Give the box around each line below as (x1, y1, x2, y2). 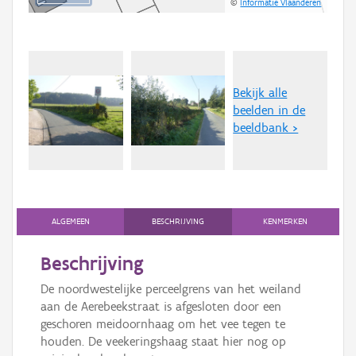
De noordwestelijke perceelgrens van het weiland (41, 281, 301, 297)
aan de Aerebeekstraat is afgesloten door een (41, 299, 281, 315)
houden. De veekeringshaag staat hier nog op (41, 334, 286, 350)
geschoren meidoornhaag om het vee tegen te (41, 316, 285, 332)
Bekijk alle (233, 85, 288, 101)
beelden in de (233, 103, 306, 118)
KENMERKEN (263, 216, 308, 227)
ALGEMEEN (51, 216, 90, 227)
